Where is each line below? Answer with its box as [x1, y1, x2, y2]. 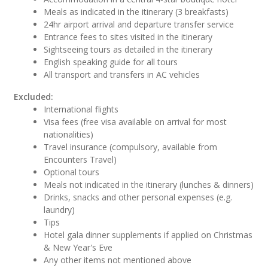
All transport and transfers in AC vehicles [44, 69, 200, 81]
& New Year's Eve [44, 242, 113, 254]
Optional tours [44, 166, 100, 178]
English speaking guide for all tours [44, 56, 178, 68]
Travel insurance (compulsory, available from [44, 141, 218, 153]
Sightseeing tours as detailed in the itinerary [44, 44, 213, 56]
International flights [44, 103, 119, 115]
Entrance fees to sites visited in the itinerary [44, 31, 213, 43]
